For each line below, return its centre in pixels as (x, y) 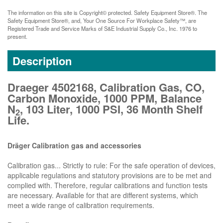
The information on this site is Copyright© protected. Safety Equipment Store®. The (107, 13)
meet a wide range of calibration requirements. (81, 205)
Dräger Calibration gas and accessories (74, 146)
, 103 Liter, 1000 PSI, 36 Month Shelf (111, 109)
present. (17, 37)
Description (42, 61)
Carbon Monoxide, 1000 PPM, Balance (105, 98)
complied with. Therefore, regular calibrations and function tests (108, 185)
